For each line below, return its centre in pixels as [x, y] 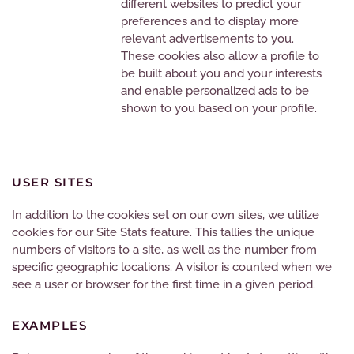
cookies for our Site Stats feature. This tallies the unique [163, 232]
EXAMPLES [49, 325]
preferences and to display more [210, 21]
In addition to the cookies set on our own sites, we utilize [166, 215]
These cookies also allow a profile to [220, 56]
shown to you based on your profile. [219, 108]
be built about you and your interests [221, 73]
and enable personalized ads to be [215, 91]
